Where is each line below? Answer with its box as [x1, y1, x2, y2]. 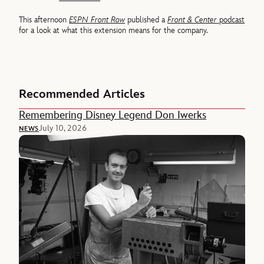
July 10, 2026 [39, 123, 87, 133]
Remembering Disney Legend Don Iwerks [19, 108, 207, 122]
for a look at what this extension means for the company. [19, 25, 209, 35]
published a [125, 14, 168, 25]
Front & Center [167, 14, 217, 25]
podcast [217, 14, 245, 25]
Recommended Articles [19, 87, 146, 101]
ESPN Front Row [69, 14, 126, 25]
